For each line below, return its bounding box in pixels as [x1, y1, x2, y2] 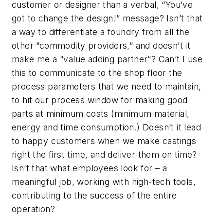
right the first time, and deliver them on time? [12, 149, 197, 160]
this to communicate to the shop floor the [12, 67, 182, 78]
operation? [12, 203, 55, 214]
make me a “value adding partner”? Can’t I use [12, 54, 202, 64]
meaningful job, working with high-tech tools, [12, 176, 196, 187]
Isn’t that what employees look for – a [12, 163, 167, 173]
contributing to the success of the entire [12, 190, 177, 200]
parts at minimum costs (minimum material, [12, 108, 190, 119]
